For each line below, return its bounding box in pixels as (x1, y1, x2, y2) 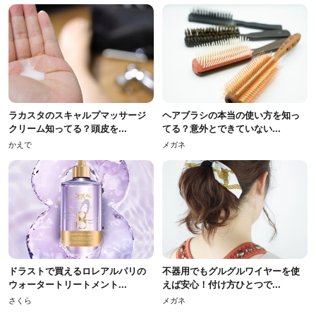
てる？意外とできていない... (162, 123, 281, 135)
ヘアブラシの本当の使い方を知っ (162, 110, 300, 121)
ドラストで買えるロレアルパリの (8, 266, 146, 277)
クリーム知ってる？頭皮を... (8, 123, 127, 135)
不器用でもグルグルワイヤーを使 (162, 266, 300, 277)
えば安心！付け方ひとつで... (162, 279, 281, 291)
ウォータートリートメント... (8, 279, 127, 291)
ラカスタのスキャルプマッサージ (8, 110, 146, 121)
